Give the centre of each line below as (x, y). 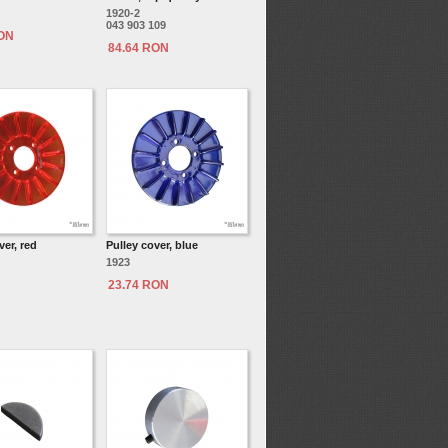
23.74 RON (138, 285)
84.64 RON (138, 48)
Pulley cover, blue (152, 245)
